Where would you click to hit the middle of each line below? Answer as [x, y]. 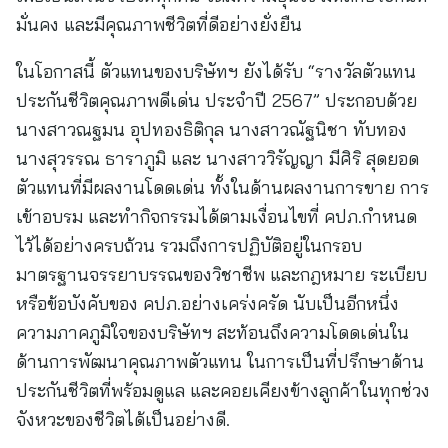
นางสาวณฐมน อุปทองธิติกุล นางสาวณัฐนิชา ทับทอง [211, 129]
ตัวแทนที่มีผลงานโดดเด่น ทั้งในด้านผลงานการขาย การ [222, 187]
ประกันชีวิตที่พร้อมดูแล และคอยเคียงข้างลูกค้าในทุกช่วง [223, 390]
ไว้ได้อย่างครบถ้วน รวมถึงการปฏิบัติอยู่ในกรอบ [189, 245]
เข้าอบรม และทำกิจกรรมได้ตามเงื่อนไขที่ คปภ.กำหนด [216, 216]
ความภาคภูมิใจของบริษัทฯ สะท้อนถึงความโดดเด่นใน [212, 332]
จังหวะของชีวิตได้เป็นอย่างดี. [123, 419]
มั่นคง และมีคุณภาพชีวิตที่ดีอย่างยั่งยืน [159, 24]
